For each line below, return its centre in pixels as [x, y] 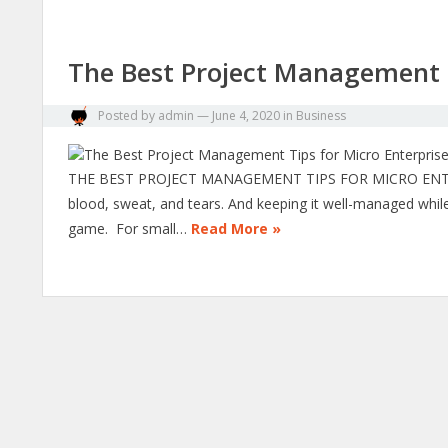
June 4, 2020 [246, 115]
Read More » [236, 228]
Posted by [126, 115]
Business [321, 115]
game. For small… [129, 228]
